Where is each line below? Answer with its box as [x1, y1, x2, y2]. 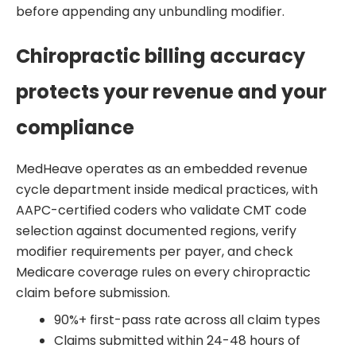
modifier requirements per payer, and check [16, 242, 293, 261]
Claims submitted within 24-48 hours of [54, 331, 300, 350]
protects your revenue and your [16, 79, 327, 106]
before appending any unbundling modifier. [16, 2, 284, 21]
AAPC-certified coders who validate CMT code [16, 201, 307, 220]
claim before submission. [16, 284, 170, 303]
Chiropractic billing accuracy [16, 43, 305, 70]
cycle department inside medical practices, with [16, 180, 318, 199]
